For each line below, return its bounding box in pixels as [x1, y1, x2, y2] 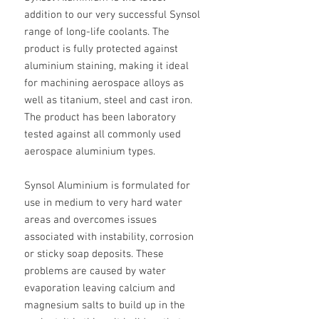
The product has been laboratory [24, 111, 176, 124]
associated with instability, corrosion [24, 231, 194, 244]
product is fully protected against [24, 43, 178, 56]
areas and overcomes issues [24, 214, 157, 226]
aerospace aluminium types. [24, 145, 155, 158]
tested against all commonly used [24, 128, 181, 141]
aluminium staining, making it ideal [24, 60, 189, 73]
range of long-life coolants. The [24, 26, 169, 38]
